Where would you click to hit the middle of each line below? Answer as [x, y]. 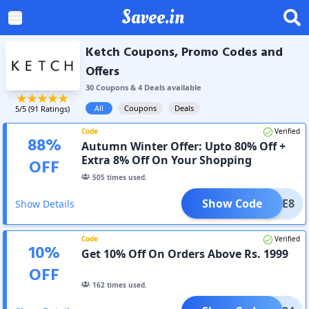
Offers [102, 72]
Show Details [45, 203]
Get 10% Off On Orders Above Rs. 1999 [185, 253]
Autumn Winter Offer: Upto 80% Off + [184, 146]
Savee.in [153, 17]
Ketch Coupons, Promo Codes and [184, 53]
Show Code [232, 203]
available [183, 87]
